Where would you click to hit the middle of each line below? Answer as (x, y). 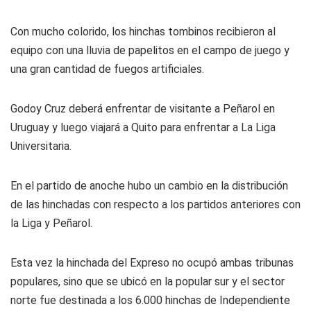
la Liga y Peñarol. (51, 223)
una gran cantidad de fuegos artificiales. (107, 69)
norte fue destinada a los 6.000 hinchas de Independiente (150, 300)
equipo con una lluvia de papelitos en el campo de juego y (150, 50)
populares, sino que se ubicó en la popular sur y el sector (148, 281)
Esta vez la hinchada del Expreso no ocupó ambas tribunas (152, 263)
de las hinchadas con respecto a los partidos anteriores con (155, 204)
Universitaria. (41, 146)
